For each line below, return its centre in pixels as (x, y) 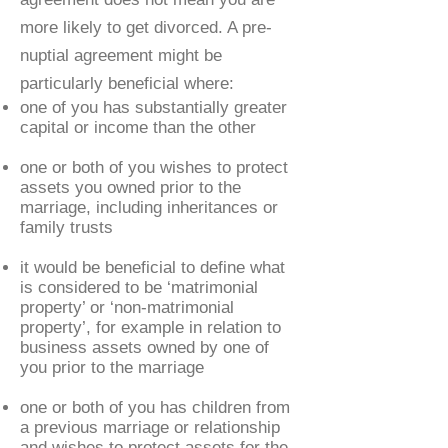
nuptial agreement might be (121, 55)
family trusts (66, 227)
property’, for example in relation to (150, 327)
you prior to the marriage (112, 367)
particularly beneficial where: (127, 83)
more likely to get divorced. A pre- (146, 27)
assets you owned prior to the (130, 187)
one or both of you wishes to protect (154, 167)
